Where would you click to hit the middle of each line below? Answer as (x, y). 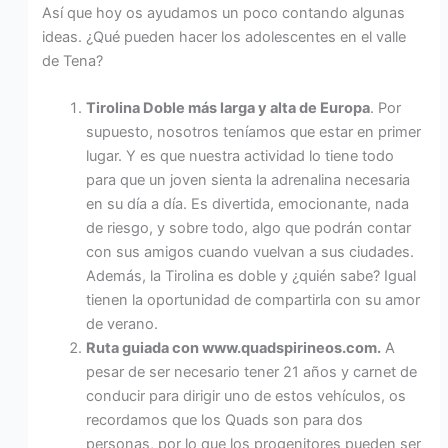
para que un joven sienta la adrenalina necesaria (248, 179)
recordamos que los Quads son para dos (225, 419)
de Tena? (73, 60)
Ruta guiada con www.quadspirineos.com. (234, 347)
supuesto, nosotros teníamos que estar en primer (254, 131)
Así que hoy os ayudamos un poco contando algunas (224, 12)
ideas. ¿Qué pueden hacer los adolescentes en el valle (224, 36)
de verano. (122, 323)
